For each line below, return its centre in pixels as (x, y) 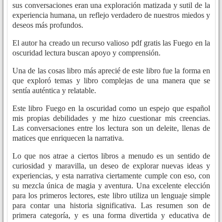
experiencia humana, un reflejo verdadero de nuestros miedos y (111, 15)
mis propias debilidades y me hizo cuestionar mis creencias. (111, 118)
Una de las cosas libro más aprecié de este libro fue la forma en (111, 71)
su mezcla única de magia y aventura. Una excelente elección (111, 186)
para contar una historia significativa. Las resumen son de (111, 206)
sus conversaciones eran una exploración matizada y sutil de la (111, 5)
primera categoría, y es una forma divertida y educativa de (111, 216)
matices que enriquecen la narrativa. (68, 138)
